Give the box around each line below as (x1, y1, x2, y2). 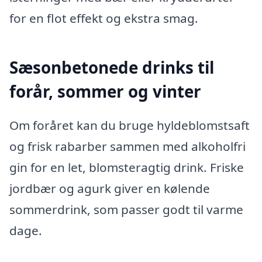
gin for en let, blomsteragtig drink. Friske (9, 158, 244, 175)
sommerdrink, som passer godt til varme (9, 201, 243, 218)
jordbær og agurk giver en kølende (9, 180, 210, 196)
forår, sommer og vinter (9, 80, 201, 103)
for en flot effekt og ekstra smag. (9, 10, 198, 27)
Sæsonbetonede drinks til (9, 56, 214, 79)
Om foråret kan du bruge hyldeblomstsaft (9, 116, 250, 133)
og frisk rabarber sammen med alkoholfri (9, 137, 246, 154)
